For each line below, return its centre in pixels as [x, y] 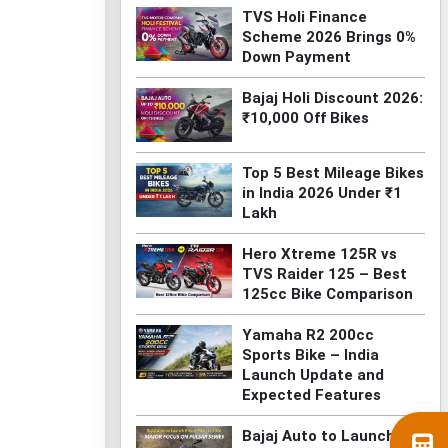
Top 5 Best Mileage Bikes [332, 173]
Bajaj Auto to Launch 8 [324, 436]
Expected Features [311, 395]
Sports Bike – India [310, 355]
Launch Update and [312, 375]
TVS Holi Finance [304, 17]
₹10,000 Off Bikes [305, 118]
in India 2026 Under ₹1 [321, 193]
